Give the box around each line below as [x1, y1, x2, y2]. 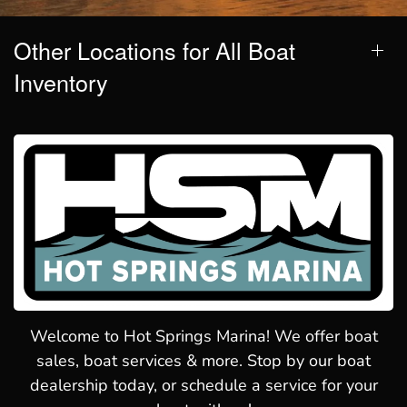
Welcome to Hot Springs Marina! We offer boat [29, 325, 378, 348]
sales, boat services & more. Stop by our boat [36, 350, 371, 372]
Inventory [14, 65, 108, 99]
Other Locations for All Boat [14, 34, 295, 67]
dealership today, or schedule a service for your [29, 374, 378, 397]
